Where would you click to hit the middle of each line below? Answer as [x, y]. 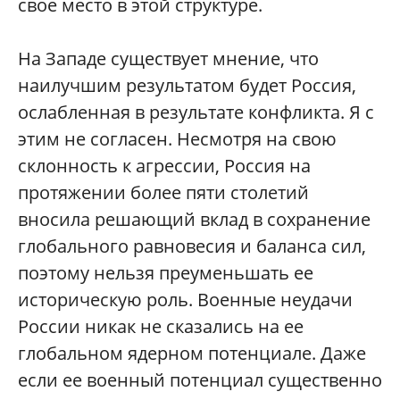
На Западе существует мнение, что [168, 58]
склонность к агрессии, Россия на [164, 166]
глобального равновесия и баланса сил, [192, 246]
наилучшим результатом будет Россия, [187, 85]
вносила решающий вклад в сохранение [194, 219]
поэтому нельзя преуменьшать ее [166, 273]
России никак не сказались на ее [161, 326]
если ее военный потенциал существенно [200, 380]
